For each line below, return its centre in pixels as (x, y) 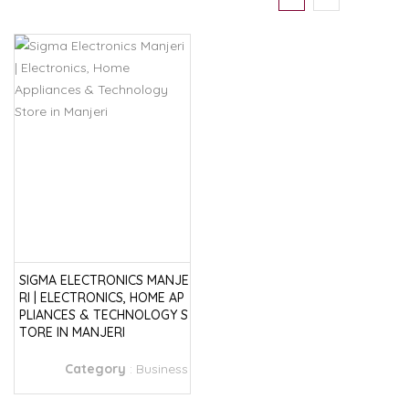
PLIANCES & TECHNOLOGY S (104, 315)
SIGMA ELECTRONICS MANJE (104, 280)
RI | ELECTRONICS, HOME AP (102, 298)
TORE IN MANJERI (72, 332)
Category (97, 369)
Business (162, 369)
